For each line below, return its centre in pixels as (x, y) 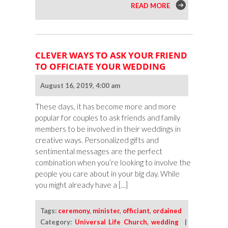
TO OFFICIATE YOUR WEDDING (100, 67)
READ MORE (150, 6)
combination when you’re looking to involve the (113, 163)
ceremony (74, 211)
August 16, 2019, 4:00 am (80, 86)
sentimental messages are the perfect (99, 151)
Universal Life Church (111, 222)
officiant (136, 211)
